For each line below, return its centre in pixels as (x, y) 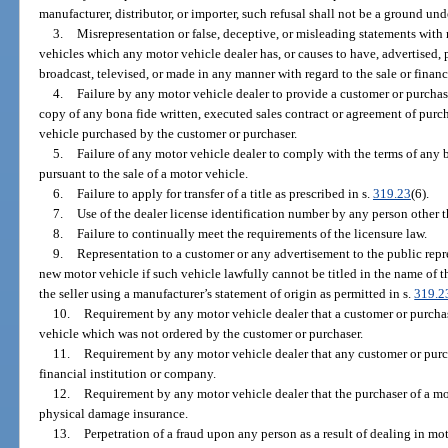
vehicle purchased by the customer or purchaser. (168, 134)
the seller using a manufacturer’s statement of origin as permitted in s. (227, 294)
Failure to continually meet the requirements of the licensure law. (251, 234)
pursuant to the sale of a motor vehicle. (144, 174)
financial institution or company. (128, 374)
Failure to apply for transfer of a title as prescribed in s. (224, 194)
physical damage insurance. (114, 414)
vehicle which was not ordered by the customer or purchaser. (201, 334)
